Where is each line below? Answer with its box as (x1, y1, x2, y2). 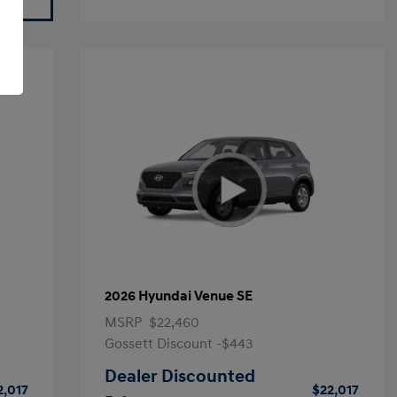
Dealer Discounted (104, 366, 255, 387)
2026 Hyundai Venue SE (104, 287, 253, 305)
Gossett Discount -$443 (104, 335, 253, 353)
